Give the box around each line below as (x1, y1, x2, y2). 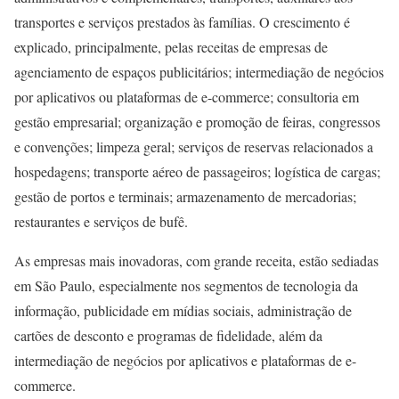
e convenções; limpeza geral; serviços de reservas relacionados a (14, 137, 373, 157)
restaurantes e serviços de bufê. (14, 212, 188, 232)
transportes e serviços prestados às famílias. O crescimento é (14, 12, 350, 32)
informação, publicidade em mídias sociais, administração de (14, 301, 352, 321)
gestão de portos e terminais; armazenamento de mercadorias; (14, 187, 356, 207)
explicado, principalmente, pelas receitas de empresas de (14, 37, 328, 57)
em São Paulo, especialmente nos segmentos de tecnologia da (14, 276, 358, 296)
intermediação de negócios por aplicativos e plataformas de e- (14, 351, 356, 370)
